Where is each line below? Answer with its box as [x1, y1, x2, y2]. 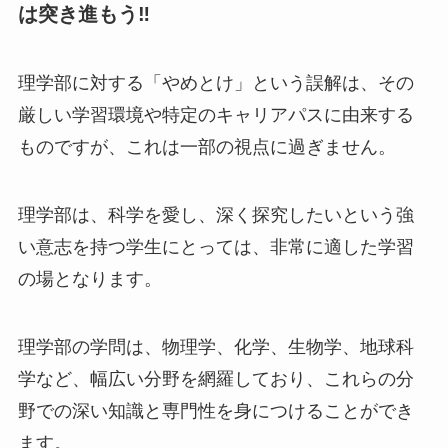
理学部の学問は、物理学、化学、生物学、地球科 [17, 336, 414, 357]
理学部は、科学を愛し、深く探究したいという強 [17, 204, 414, 225]
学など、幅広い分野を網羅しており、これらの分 [17, 368, 414, 389]
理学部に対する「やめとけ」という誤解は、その [17, 73, 414, 94]
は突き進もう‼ [17, 2, 150, 25]
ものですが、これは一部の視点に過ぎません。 [17, 137, 396, 158]
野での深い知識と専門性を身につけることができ [17, 400, 414, 421]
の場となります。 [17, 268, 162, 289]
